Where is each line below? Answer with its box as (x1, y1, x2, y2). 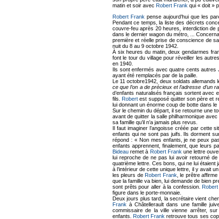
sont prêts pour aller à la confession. (112, 183, 202, 190)
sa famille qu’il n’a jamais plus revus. (112, 119, 197, 125)
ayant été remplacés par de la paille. (112, 72, 197, 78)
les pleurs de (112, 172, 145, 178)
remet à (129, 148, 150, 154)
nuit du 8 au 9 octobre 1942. (112, 43, 178, 49)
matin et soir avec (112, 2, 156, 8)
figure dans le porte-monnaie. (112, 189, 181, 196)
